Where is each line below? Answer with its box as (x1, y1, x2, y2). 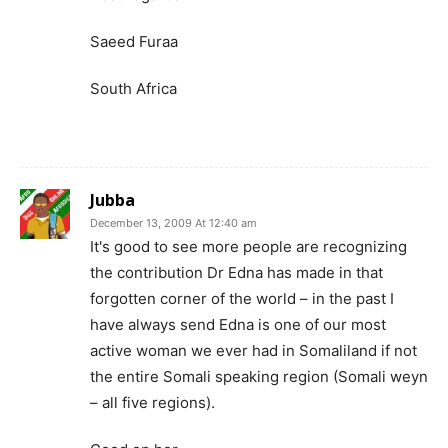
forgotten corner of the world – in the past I (90, 289, 394, 309)
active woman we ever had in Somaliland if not (90, 341, 417, 361)
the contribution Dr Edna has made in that (90, 263, 383, 283)
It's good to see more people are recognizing (90, 237, 407, 257)
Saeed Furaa (90, 32, 178, 52)
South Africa (90, 79, 177, 99)
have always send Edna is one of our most (90, 315, 386, 335)
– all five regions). (90, 393, 215, 413)
